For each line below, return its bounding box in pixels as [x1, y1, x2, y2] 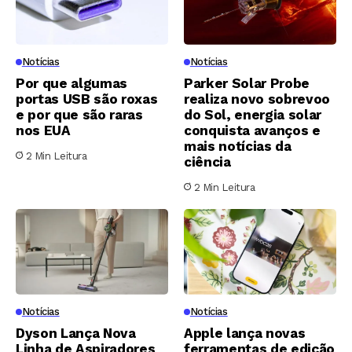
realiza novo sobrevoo [184, 90, 330, 107]
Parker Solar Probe [184, 75, 310, 91]
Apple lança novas [184, 324, 306, 341]
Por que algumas [16, 75, 127, 91]
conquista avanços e [184, 122, 321, 138]
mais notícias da [184, 137, 291, 154]
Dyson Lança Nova [16, 324, 136, 341]
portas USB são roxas [16, 90, 158, 107]
